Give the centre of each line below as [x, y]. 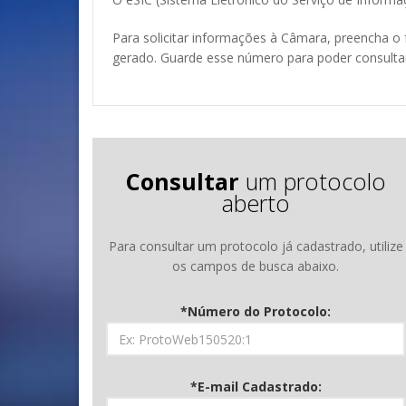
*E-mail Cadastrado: [256, 387]
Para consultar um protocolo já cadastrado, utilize [256, 246]
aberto [256, 203]
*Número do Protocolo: [256, 311]
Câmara [304, 38]
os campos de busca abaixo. [256, 266]
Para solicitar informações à [197, 38]
